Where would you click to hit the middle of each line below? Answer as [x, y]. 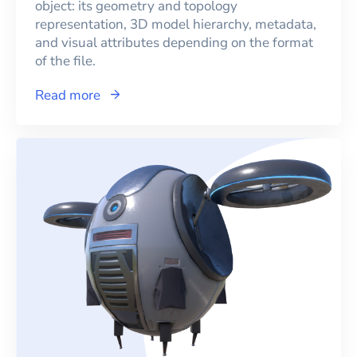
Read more [68, 95]
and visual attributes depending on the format [174, 43]
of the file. [65, 61]
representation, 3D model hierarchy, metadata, [176, 24]
